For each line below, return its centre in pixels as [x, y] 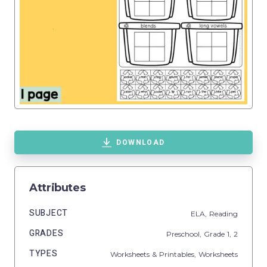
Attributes [58, 188]
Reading [223, 213]
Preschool [183, 234]
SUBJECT [49, 213]
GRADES [46, 233]
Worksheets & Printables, [154, 254]
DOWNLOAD [141, 142]
